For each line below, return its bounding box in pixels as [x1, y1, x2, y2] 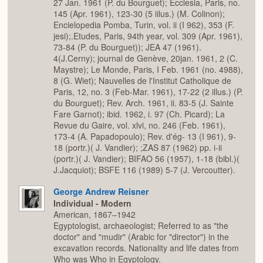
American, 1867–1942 [53, 208, 136, 221]
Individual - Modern [53, 197, 131, 210]
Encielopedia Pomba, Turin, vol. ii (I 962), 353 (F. [53, 19, 234, 31]
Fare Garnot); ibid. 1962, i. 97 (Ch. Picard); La [53, 108, 225, 120]
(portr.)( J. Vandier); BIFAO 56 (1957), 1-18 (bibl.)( [53, 153, 240, 165]
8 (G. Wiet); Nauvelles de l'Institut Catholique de [53, 75, 231, 87]
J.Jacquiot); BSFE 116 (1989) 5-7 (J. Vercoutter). [53, 164, 235, 176]
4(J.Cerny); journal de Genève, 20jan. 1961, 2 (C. [53, 52, 238, 65]
